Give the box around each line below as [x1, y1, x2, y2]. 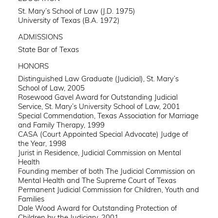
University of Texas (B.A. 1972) [18, 16, 120, 25]
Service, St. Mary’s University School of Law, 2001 [18, 101, 181, 111]
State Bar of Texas [18, 44, 79, 54]
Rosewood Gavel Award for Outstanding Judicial [18, 92, 178, 102]
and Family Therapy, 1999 [18, 120, 105, 129]
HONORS [18, 61, 49, 71]
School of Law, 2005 [18, 83, 85, 92]
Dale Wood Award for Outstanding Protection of [18, 203, 178, 213]
